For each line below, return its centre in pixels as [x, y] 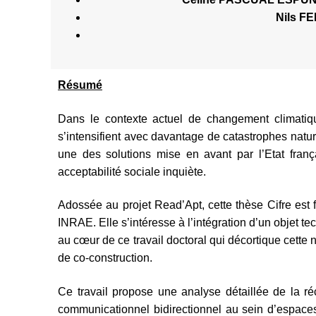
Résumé [80, 85]
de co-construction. [105, 258]
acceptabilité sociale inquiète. [132, 171]
